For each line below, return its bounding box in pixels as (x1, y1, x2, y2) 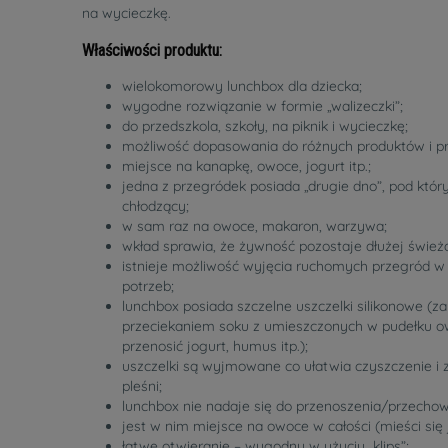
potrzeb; (122, 277, 174, 296)
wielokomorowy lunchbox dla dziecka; (122, 77, 362, 96)
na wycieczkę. (82, 4, 171, 23)
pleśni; (122, 377, 162, 396)
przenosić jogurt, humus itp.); (122, 337, 308, 356)
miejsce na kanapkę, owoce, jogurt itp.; (122, 157, 371, 176)
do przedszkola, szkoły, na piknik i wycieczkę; (122, 117, 408, 136)
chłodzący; (122, 197, 189, 216)
